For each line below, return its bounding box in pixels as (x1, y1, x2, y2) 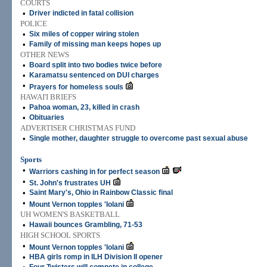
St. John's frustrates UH (29, 179, 111, 187)
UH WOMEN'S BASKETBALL (20, 210, 120, 219)
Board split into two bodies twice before (29, 61, 162, 69)
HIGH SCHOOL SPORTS (20, 231, 100, 240)
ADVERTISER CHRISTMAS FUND (20, 123, 135, 132)
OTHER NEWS (20, 50, 69, 59)
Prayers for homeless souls (29, 83, 123, 91)
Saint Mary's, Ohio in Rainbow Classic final (29, 188, 173, 197)
